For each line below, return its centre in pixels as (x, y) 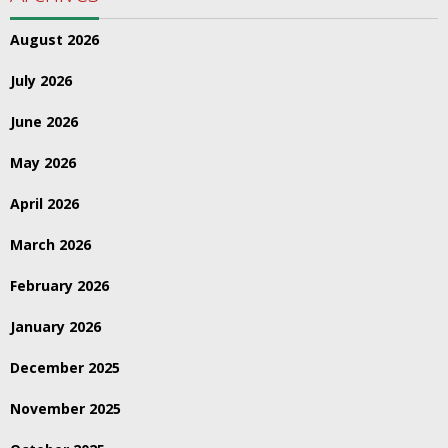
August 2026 (54, 39)
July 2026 (41, 80)
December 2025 (65, 367)
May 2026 (43, 162)
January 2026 (55, 326)
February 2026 (59, 285)
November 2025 (65, 408)
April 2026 (44, 203)
